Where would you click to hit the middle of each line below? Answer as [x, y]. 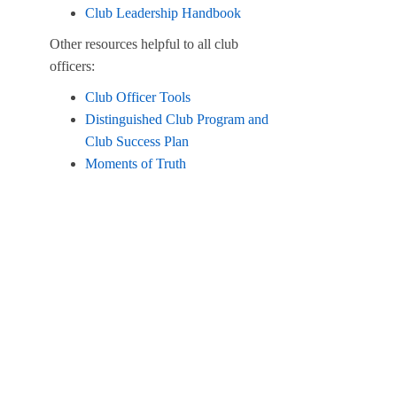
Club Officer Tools [138, 97]
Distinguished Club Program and [177, 119]
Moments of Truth [136, 163]
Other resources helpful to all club [144, 43]
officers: [72, 66]
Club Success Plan [137, 141]
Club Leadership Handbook [163, 12]
